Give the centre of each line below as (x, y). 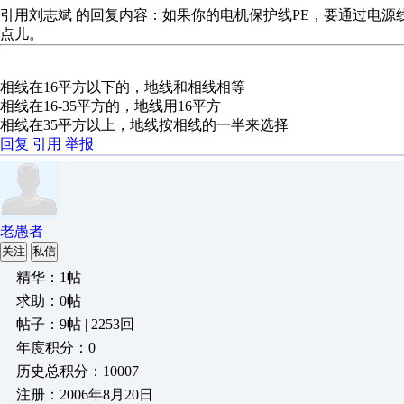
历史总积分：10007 (78, 371)
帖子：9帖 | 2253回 (75, 324)
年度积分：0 (56, 348)
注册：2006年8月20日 (85, 395)
